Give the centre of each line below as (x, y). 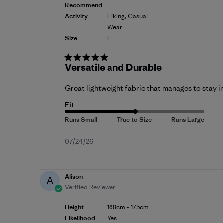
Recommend (83, 5)
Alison (74, 177)
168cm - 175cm (128, 207)
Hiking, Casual (127, 16)
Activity (76, 16)
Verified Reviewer (90, 187)
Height (74, 207)
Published (111, 142)
